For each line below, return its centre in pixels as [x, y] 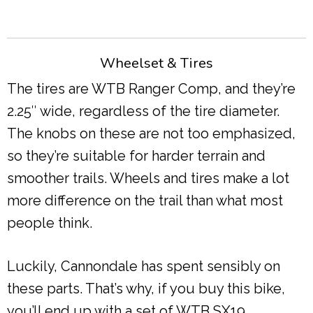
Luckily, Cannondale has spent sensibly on [144, 267]
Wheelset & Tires [156, 64]
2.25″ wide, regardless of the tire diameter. [143, 111]
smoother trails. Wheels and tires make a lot [148, 179]
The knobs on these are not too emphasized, [151, 134]
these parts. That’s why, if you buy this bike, [146, 289]
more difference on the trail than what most [145, 201]
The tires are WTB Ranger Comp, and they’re [151, 89]
